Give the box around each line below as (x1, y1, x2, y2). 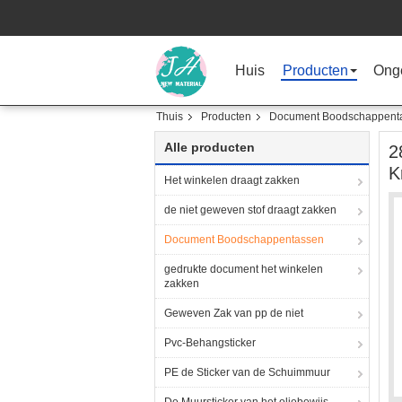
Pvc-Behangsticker (164, 336, 256, 349)
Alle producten (164, 140, 255, 154)
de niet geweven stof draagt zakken (164, 204, 336, 216)
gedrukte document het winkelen (164, 263, 323, 275)
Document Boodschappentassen (164, 233, 324, 246)
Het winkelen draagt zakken (164, 174, 300, 187)
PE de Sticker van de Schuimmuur (164, 366, 330, 379)
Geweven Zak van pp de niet (164, 307, 303, 319)
